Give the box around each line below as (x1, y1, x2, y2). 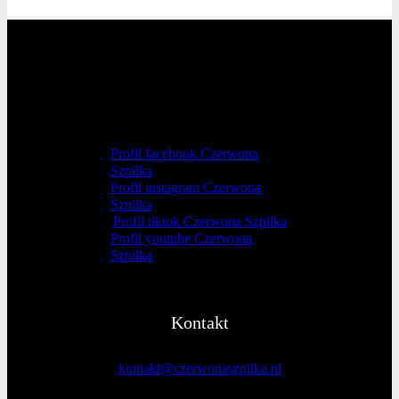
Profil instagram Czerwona (110, 179, 261, 195)
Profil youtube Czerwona (110, 230, 252, 246)
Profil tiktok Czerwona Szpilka (112, 213, 287, 229)
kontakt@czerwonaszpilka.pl (118, 360, 281, 376)
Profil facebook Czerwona (110, 145, 258, 161)
